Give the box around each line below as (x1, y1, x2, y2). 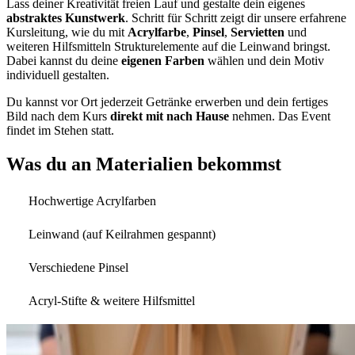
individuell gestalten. (6, 67, 109, 82)
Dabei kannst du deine (6, 53, 121, 67)
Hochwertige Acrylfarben (29, 193, 156, 208)
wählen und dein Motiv (204, 53, 324, 67)
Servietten (231, 25, 284, 39)
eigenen (121, 53, 162, 67)
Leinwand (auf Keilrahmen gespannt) (29, 227, 216, 241)
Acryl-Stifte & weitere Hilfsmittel (29, 293, 195, 307)
